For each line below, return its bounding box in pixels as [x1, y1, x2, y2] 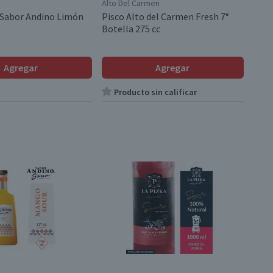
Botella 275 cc [101, 23, 160, 35]
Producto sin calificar [113, 87, 197, 97]
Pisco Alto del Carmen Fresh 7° [101, 10, 229, 23]
